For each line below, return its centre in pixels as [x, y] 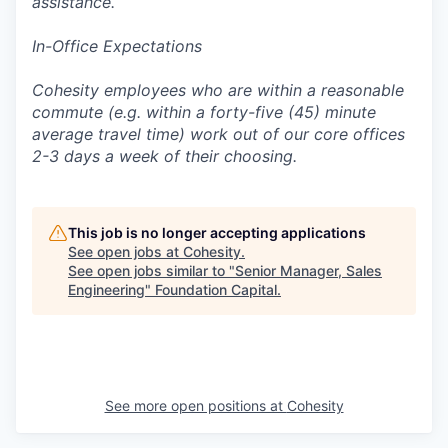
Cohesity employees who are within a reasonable [218, 90]
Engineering [106, 289]
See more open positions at [195, 405]
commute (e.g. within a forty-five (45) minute [204, 112]
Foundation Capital [216, 289]
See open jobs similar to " [151, 270]
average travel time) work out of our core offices [218, 134]
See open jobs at [125, 251]
